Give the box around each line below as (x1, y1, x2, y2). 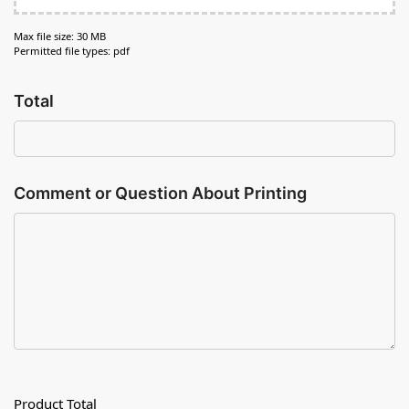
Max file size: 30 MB (14, 28, 106, 43)
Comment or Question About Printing (14, 184, 307, 204)
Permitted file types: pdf (14, 43, 130, 58)
